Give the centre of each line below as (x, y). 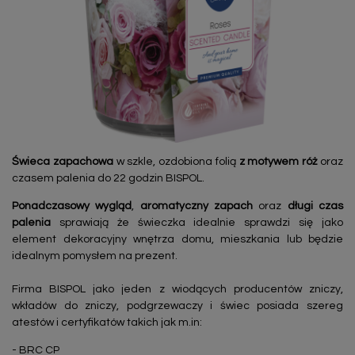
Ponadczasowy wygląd (72, 206)
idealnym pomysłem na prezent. (95, 256)
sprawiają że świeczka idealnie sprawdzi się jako (197, 223)
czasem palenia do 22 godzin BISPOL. (108, 179)
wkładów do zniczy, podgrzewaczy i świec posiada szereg (177, 306)
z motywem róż (278, 162)
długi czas (315, 206)
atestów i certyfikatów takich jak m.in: (108, 323)
